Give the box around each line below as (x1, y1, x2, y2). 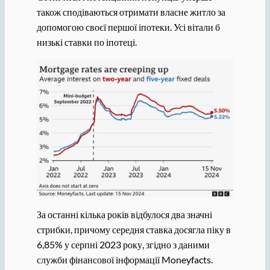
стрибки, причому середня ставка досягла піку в (36, 224, 231, 236)
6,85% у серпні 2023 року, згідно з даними (36, 239, 210, 251)
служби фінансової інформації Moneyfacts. (36, 254, 213, 266)
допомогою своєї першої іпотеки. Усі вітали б (36, 21, 220, 33)
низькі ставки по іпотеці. (36, 36, 137, 48)
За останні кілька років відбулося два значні (36, 209, 212, 221)
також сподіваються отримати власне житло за (36, 6, 225, 17)
